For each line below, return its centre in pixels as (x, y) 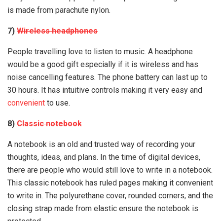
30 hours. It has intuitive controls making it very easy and (105, 90)
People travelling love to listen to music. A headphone (100, 52)
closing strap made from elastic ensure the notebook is (103, 208)
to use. (58, 103)
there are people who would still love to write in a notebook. (110, 170)
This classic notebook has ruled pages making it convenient (110, 183)
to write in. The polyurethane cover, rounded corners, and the (110, 196)
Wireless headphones (57, 31)
